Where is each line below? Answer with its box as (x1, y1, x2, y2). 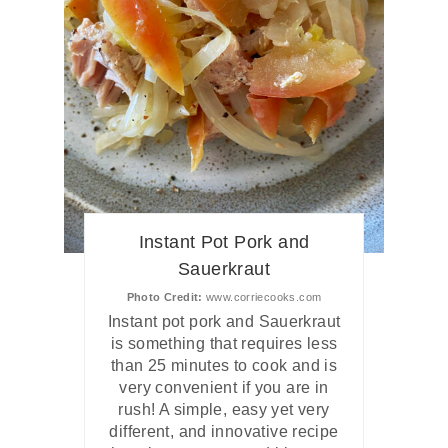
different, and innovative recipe (109, 423, 339, 441)
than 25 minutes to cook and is (110, 357, 338, 375)
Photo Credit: (126, 291, 203, 304)
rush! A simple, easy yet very (118, 401, 330, 419)
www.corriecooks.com (202, 291, 322, 304)
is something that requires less (110, 335, 338, 353)
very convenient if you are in (119, 379, 329, 397)
